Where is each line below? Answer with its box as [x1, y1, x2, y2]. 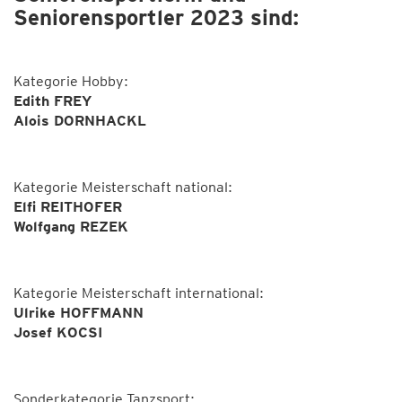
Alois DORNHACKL [13, 112, 146, 129]
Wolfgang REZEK [13, 218, 128, 235]
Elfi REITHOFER [13, 198, 127, 215]
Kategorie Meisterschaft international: [13, 284, 267, 301]
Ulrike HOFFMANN [13, 304, 148, 321]
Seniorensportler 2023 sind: [13, 4, 299, 31]
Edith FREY [13, 92, 96, 109]
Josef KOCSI [13, 324, 102, 341]
